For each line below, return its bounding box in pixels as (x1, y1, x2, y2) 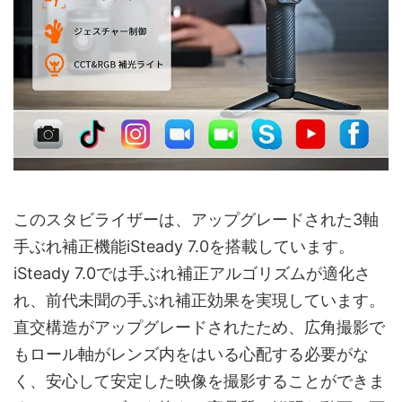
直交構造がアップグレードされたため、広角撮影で (13, 317, 385, 336)
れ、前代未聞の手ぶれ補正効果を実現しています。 (13, 290, 385, 310)
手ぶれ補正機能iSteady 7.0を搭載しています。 (13, 236, 354, 256)
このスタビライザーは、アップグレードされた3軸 (13, 209, 379, 229)
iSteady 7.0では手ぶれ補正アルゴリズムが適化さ (13, 263, 371, 283)
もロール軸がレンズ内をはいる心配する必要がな (13, 344, 369, 363)
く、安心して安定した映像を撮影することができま (13, 371, 385, 390)
